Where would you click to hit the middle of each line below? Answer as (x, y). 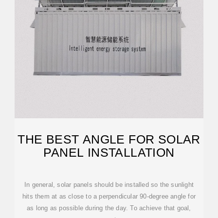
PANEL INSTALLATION (109, 152)
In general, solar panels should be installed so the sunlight (109, 185)
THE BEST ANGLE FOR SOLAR (109, 139)
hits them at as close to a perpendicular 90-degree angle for (109, 196)
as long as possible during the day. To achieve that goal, (109, 208)
